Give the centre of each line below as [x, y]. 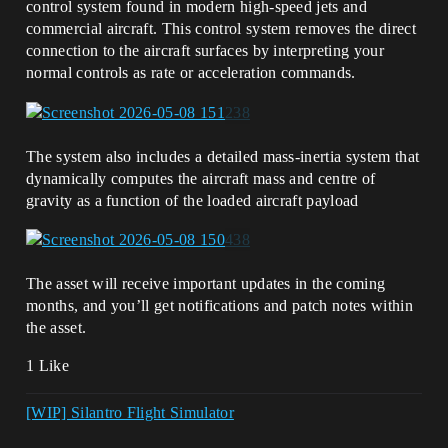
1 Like [47, 365]
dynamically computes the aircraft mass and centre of [201, 178]
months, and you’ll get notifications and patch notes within [219, 305]
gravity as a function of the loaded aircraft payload [192, 200]
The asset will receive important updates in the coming [206, 283]
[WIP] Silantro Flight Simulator [130, 412]
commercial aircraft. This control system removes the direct [221, 29]
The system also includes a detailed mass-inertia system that [223, 156]
